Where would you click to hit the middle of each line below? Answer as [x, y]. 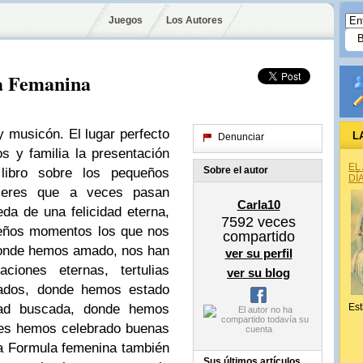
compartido [258, 237]
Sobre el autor [236, 170]
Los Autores [194, 20]
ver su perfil [258, 253]
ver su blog [258, 273]
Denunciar [241, 137]
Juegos [126, 20]
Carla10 [258, 205]
